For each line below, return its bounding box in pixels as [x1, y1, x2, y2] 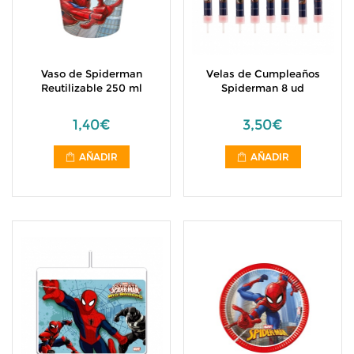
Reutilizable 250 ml [40, 81, 142, 94]
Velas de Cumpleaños [205, 67, 320, 80]
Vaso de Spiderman [40, 67, 142, 80]
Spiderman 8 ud [221, 81, 304, 94]
